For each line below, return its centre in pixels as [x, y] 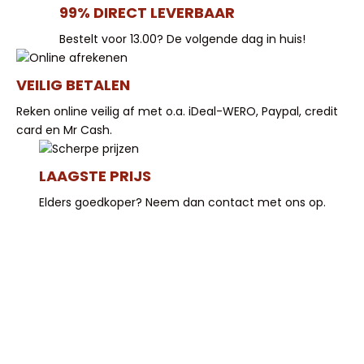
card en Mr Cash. [64, 130]
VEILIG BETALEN [73, 84]
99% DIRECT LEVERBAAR [147, 12]
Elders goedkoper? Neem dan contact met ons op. [182, 202]
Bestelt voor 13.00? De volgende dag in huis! [182, 39]
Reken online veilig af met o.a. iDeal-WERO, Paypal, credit [177, 111]
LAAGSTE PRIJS [95, 175]
